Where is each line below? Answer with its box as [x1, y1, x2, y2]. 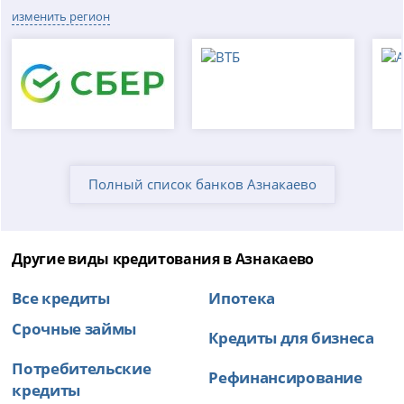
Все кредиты [12, 287, 110, 309]
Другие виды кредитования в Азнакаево [12, 249, 314, 270]
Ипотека [208, 287, 275, 309]
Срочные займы [12, 317, 136, 340]
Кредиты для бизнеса [208, 326, 374, 349]
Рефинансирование [208, 366, 363, 389]
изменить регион [12, 8, 111, 25]
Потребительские [12, 357, 151, 380]
